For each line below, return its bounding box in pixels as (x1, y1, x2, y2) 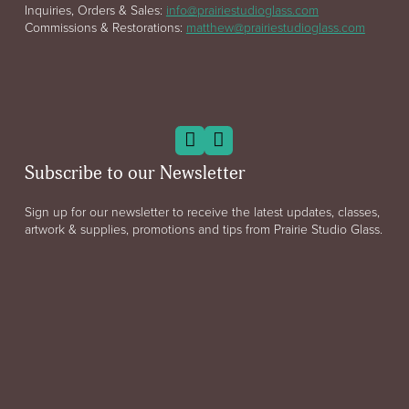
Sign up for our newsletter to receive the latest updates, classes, (24, 203, 380, 221)
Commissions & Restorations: (24, 17, 186, 36)
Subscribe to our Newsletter (24, 163, 246, 185)
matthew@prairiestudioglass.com (185, 17, 365, 36)
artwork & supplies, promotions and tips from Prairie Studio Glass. (24, 220, 383, 238)
